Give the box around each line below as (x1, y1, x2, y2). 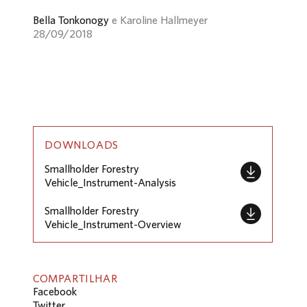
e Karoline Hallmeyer (109, 13, 208, 26)
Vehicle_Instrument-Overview (45, 217, 182, 230)
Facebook (33, 284, 77, 297)
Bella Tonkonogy (33, 13, 109, 26)
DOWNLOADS (45, 138, 119, 151)
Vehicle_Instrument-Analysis (45, 176, 176, 189)
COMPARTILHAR (33, 271, 118, 284)
